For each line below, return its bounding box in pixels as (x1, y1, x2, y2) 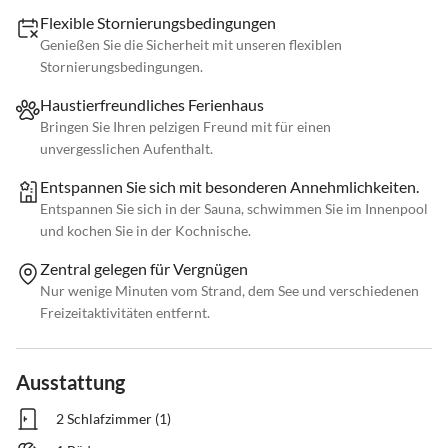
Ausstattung (16, 370, 125, 395)
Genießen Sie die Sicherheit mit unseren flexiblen (40, 36, 342, 54)
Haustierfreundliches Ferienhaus (40, 95, 264, 115)
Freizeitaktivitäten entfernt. (40, 304, 210, 322)
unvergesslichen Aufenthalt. (40, 140, 213, 158)
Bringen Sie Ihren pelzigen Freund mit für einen (40, 118, 331, 136)
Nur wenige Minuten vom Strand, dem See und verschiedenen (40, 282, 419, 300)
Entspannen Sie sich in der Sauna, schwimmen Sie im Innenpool (40, 200, 428, 218)
